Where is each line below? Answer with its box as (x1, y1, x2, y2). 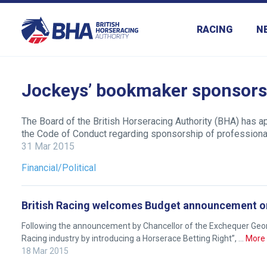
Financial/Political (21, 162, 96, 174)
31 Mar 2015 (21, 141, 74, 153)
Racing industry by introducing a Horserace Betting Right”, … (21, 234, 246, 244)
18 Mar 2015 (21, 246, 69, 256)
